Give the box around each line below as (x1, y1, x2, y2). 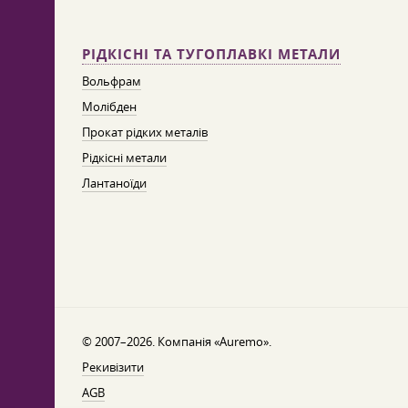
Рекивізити (82, 359, 144, 375)
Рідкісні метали (82, 149, 167, 166)
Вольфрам (82, 73, 141, 89)
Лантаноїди (82, 175, 147, 191)
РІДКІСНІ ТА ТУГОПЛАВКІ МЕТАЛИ (82, 45, 341, 64)
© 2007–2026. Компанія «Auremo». (82, 333, 271, 350)
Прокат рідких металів (82, 124, 208, 140)
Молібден (82, 98, 137, 115)
